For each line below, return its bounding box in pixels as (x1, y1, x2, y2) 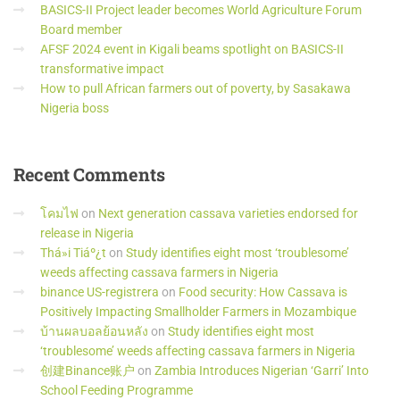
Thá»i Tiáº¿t (40, 246, 106, 260)
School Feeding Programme (40, 383, 193, 397)
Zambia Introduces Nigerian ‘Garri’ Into (154, 363, 369, 378)
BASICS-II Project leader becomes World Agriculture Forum (40, 3, 362, 17)
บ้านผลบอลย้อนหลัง (40, 324, 148, 338)
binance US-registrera (40, 285, 159, 299)
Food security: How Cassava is (179, 285, 347, 299)
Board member (40, 22, 122, 37)
